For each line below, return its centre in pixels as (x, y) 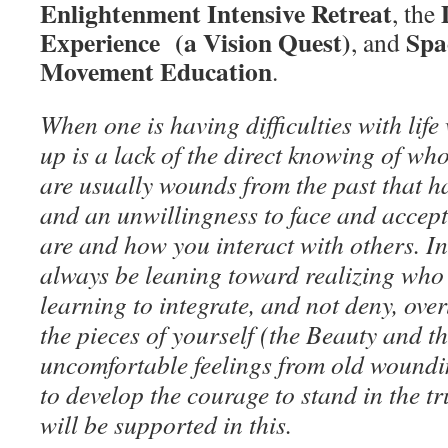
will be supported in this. (166, 424)
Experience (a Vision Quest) (195, 42)
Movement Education (156, 71)
